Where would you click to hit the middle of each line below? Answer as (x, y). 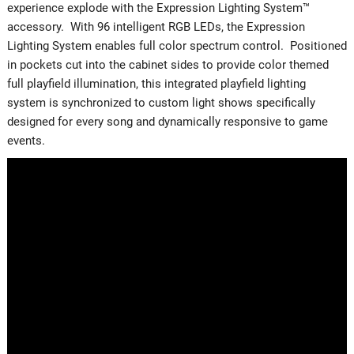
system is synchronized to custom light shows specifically (161, 102)
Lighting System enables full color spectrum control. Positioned (177, 45)
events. (26, 140)
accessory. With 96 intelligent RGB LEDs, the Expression (156, 26)
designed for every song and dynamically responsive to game (167, 121)
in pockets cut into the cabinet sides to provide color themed (168, 64)
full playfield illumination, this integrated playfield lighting (156, 83)
